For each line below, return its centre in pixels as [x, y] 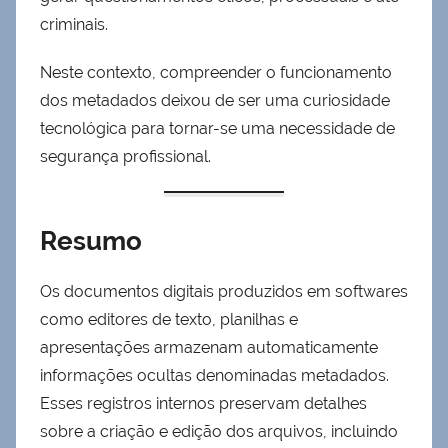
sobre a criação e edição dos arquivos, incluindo [219, 432]
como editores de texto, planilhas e [169, 320]
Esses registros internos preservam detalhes [203, 404]
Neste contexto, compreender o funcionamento [216, 72]
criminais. [74, 24]
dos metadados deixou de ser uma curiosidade [215, 100]
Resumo [91, 240]
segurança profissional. [125, 156]
